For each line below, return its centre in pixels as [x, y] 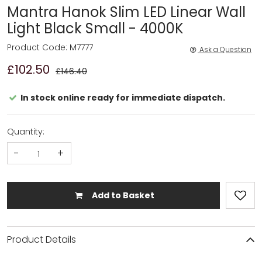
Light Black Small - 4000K [95, 28]
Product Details [42, 239]
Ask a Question [225, 49]
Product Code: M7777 [50, 47]
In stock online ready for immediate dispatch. [122, 97]
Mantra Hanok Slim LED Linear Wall [126, 12]
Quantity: [26, 131]
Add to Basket [122, 195]
